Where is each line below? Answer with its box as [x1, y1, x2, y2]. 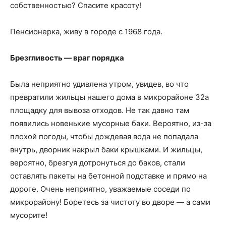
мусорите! [10, 210, 47, 220]
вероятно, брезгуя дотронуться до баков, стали [10, 158, 185, 167]
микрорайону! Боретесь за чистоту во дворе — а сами [10, 197, 210, 207]
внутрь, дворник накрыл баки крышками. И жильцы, [10, 145, 202, 154]
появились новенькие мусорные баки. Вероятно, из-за [10, 119, 211, 128]
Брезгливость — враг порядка [10, 53, 124, 63]
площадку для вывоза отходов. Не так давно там [10, 105, 189, 115]
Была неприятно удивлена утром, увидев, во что [10, 79, 189, 89]
